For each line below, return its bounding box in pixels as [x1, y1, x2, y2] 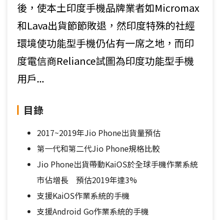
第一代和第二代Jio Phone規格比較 [37, 142, 160, 154]
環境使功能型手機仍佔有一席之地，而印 [17, 36, 194, 50]
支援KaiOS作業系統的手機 [37, 190, 130, 201]
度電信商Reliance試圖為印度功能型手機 [17, 54, 194, 68]
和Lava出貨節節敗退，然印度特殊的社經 [17, 18, 195, 32]
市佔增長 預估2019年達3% [37, 174, 137, 186]
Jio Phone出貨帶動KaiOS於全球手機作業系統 [37, 158, 198, 170]
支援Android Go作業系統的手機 [37, 205, 149, 217]
